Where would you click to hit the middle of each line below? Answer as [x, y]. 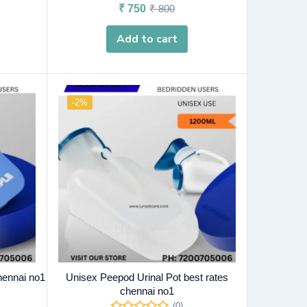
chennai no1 [147, 291]
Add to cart [147, 39]
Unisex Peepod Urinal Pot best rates [147, 278]
